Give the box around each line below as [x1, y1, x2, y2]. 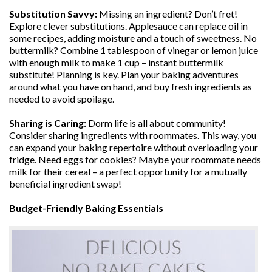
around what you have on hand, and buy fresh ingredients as [9, 81, 252, 92]
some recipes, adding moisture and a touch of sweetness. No [9, 32, 257, 44]
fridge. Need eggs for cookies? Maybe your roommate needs [9, 154, 261, 165]
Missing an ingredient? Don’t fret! [97, 8, 237, 19]
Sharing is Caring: [9, 117, 86, 129]
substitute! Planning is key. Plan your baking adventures [9, 69, 239, 80]
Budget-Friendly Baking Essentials [9, 202, 163, 214]
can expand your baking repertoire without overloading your [9, 141, 258, 153]
